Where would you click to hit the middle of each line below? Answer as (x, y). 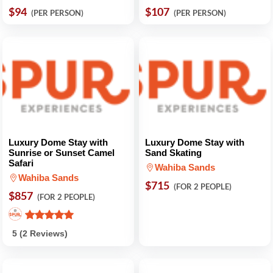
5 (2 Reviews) (40, 233)
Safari (21, 163)
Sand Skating (173, 152)
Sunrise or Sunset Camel (62, 152)
